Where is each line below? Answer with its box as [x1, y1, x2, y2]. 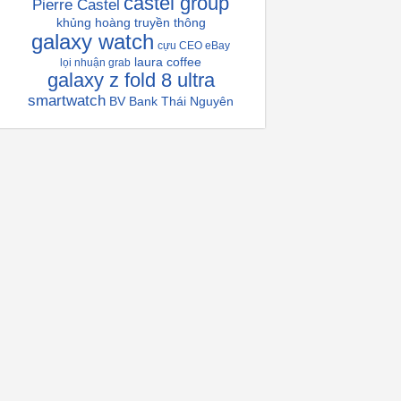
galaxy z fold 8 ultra [47, 69, 215, 91]
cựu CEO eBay [158, 39, 230, 52]
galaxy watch [31, 30, 154, 54]
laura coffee [134, 55, 201, 69]
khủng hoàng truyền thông [55, 15, 206, 30]
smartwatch [28, 92, 106, 109]
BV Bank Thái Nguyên [109, 94, 234, 108]
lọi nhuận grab [60, 56, 131, 69]
